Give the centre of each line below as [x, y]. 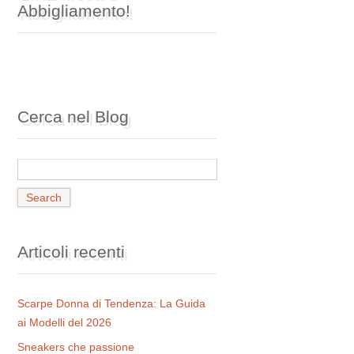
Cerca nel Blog [73, 117]
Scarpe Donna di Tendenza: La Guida [112, 304]
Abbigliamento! [74, 11]
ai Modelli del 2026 [65, 323]
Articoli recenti [72, 252]
